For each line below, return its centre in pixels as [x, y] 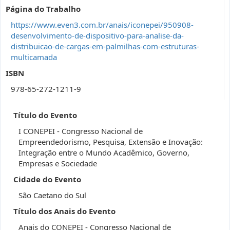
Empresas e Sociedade [58, 163]
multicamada [34, 57]
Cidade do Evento [47, 179]
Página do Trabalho [43, 9]
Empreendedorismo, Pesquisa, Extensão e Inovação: [111, 142]
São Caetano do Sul [52, 195]
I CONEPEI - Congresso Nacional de [81, 131]
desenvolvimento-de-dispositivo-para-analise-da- [97, 35]
